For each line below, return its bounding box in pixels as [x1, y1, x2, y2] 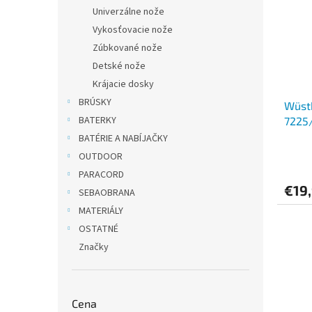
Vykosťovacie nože [93, 23, 173, 37]
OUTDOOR [79, 150, 123, 164]
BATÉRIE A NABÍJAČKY [79, 132, 168, 146]
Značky [79, 240, 109, 254]
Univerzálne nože [93, 5, 164, 19]
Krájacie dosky [93, 77, 154, 91]
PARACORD [79, 168, 124, 182]
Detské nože [93, 59, 146, 73]
